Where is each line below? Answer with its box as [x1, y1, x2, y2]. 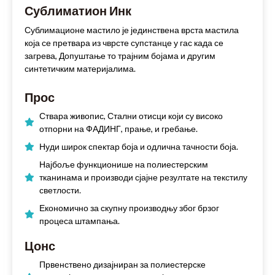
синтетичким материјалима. [25, 63, 136, 74]
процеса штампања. [39, 215, 120, 227]
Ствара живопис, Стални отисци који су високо [39, 110, 223, 122]
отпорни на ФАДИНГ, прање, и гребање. [39, 123, 198, 134]
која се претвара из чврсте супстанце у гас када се [25, 37, 223, 48]
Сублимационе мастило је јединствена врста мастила [25, 25, 239, 36]
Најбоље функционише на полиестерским [39, 159, 208, 170]
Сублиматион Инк [25, 3, 131, 18]
